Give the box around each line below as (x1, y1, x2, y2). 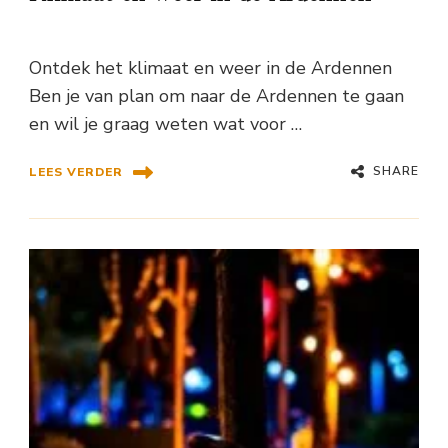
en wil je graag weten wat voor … (29, 111, 302, 136)
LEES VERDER (29, 164, 123, 181)
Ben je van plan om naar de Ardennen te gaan (29, 83, 404, 108)
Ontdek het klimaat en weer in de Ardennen (29, 55, 392, 80)
